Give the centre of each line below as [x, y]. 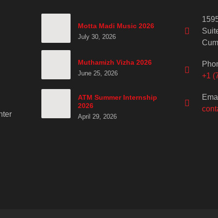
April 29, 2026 [97, 116]
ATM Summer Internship [118, 97]
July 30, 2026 [97, 36]
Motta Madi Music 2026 [116, 26]
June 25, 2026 [98, 73]
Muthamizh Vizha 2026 [115, 62]
